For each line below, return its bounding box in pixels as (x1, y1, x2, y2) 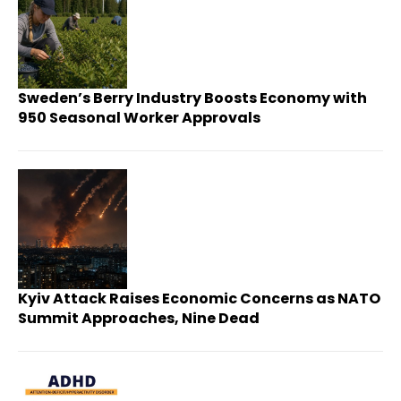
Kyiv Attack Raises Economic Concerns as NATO (18, 288, 380, 310)
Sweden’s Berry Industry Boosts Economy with (18, 87, 367, 108)
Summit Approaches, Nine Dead (18, 308, 260, 329)
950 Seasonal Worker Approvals (18, 107, 260, 128)
